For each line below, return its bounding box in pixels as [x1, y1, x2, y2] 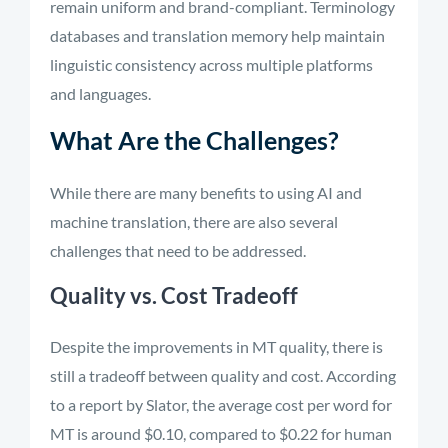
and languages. [50, 84, 151, 103]
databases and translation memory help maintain [50, 26, 385, 45]
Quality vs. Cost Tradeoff [50, 282, 298, 309]
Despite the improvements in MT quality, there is [50, 337, 383, 356]
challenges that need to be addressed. [50, 241, 309, 260]
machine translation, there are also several [50, 212, 338, 231]
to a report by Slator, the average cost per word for [50, 395, 392, 414]
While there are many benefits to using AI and [50, 183, 362, 202]
